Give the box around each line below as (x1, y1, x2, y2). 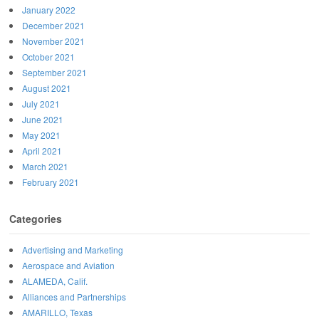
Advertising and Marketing (22, 244, 123, 256)
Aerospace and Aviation (22, 259, 115, 272)
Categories (9, 211, 62, 226)
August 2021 (22, 82, 71, 95)
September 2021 (22, 66, 87, 79)
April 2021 (22, 145, 62, 157)
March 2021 (22, 160, 68, 173)
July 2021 (22, 98, 60, 110)
